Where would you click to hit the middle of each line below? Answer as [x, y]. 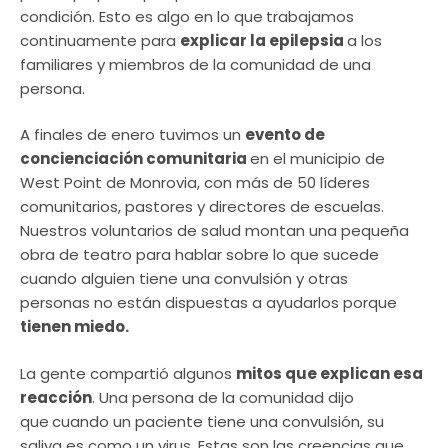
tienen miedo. [74, 327]
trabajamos [310, 16]
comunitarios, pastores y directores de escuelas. [202, 207]
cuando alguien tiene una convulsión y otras [184, 279]
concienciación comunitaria [135, 159]
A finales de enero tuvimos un [132, 135]
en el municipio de [317, 159]
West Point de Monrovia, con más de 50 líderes [195, 183]
